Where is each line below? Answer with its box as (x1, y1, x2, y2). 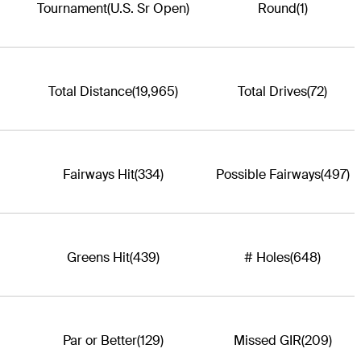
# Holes (244, 249, 291, 267)
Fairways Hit (62, 166, 135, 184)
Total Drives (238, 83, 308, 101)
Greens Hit (66, 249, 130, 267)
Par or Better (62, 332, 137, 350)
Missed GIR (233, 332, 301, 350)
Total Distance (48, 83, 132, 101)
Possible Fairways (215, 166, 321, 184)
